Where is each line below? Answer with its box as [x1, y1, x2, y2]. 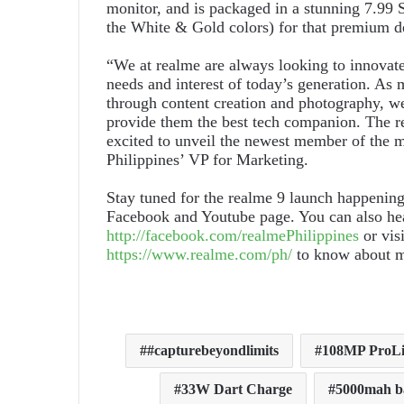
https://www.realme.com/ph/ [106, 245, 292, 264]
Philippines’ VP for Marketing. [106, 151, 313, 170]
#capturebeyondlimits [146, 343, 279, 359]
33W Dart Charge [181, 381, 292, 398]
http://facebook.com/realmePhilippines [106, 226, 359, 245]
